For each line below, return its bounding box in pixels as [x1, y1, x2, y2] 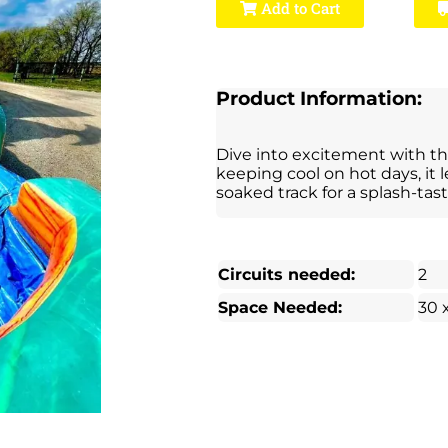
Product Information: [215, 87, 422, 110]
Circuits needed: [217, 264, 355, 284]
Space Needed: [217, 297, 342, 317]
